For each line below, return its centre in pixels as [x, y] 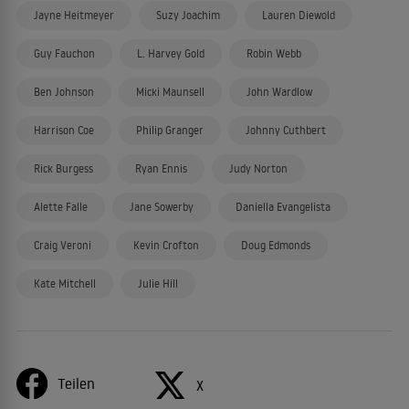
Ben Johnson [64, 92]
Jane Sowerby [162, 207]
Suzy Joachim [188, 15]
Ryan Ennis [161, 168]
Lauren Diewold [299, 15]
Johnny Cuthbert [286, 130]
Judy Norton [258, 168]
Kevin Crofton [166, 245]
